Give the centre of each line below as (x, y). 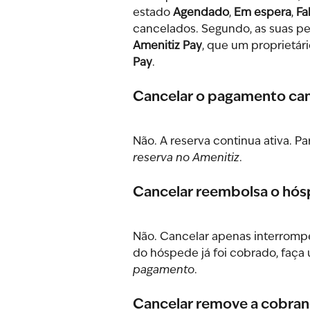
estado (153, 13)
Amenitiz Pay (167, 47)
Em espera (263, 13)
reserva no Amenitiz (186, 159)
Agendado (201, 13)
